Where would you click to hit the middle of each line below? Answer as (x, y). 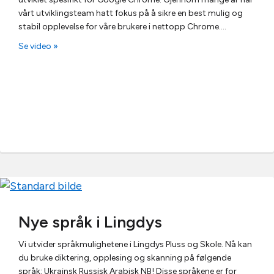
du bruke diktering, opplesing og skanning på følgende (125, 257)
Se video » (38, 46)
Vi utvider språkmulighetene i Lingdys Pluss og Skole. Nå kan (135, 244)
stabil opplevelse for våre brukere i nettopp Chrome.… (122, 27)
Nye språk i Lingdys (90, 222)
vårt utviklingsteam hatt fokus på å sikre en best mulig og (131, 13)
